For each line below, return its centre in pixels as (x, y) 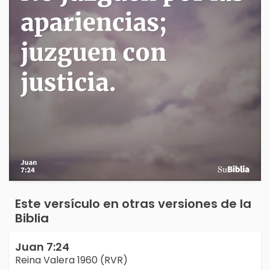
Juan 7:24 (42, 247)
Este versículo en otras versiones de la (133, 204)
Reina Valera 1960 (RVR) (71, 260)
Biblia (32, 218)
